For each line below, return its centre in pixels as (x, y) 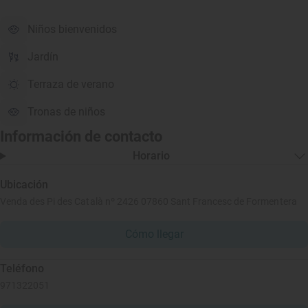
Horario (152, 156)
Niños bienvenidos (72, 29)
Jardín (43, 57)
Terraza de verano (71, 84)
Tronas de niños (66, 112)
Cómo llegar (154, 234)
